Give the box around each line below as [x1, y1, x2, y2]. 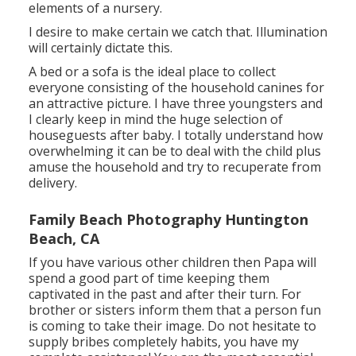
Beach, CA [28, 228, 99, 248]
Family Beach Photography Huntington [28, 209, 308, 229]
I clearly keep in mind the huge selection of [28, 110, 283, 128]
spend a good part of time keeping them [28, 269, 269, 287]
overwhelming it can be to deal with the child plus [28, 141, 321, 160]
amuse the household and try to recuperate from [28, 157, 321, 176]
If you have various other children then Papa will [28, 253, 316, 271]
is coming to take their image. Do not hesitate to [28, 316, 316, 335]
